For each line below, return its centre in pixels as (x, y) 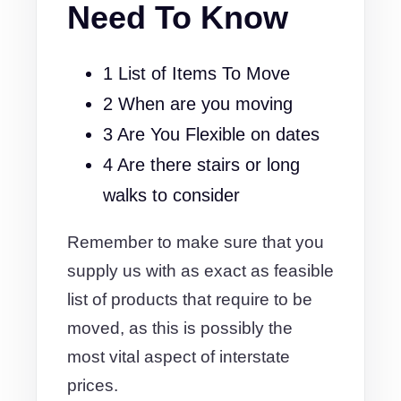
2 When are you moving (198, 104)
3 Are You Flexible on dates (211, 134)
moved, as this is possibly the (180, 328)
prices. (93, 385)
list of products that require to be (190, 299)
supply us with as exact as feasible (200, 271)
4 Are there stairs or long (201, 165)
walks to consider (171, 195)
